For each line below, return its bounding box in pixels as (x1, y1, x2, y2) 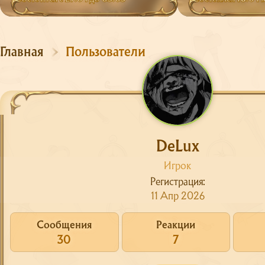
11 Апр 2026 (150, 189, 205, 203)
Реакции (156, 218, 196, 232)
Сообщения (37, 218, 92, 232)
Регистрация (150, 174, 203, 189)
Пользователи (66, 43, 146, 60)
